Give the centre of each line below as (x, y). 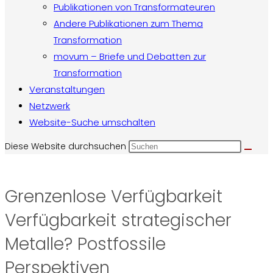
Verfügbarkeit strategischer (118, 221)
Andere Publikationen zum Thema (128, 23)
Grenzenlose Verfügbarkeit (114, 197)
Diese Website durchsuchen (67, 146)
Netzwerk (50, 106)
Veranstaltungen (67, 89)
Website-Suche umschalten (92, 122)
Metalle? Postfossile (85, 244)
